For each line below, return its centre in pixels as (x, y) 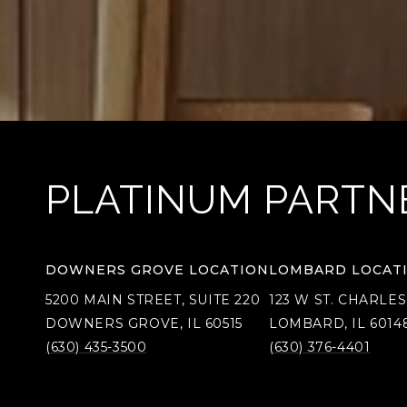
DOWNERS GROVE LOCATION (157, 269)
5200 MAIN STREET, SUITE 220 (153, 299)
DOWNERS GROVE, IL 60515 (144, 323)
